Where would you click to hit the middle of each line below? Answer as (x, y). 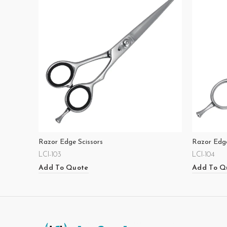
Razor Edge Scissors (71, 142)
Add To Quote (64, 168)
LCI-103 (50, 155)
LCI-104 (203, 155)
